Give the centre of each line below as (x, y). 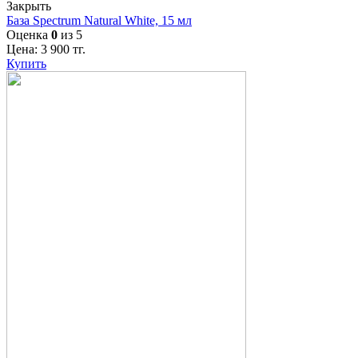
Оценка (29, 34)
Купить (26, 63)
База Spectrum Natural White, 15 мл (99, 20)
